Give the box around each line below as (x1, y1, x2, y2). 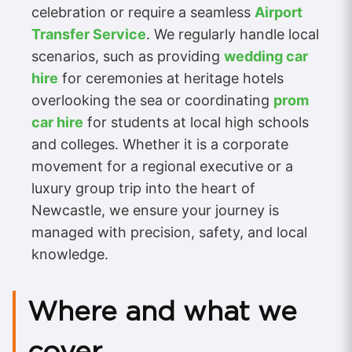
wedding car (224, 47, 308, 64)
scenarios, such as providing (31, 47, 224, 64)
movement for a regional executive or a (31, 157, 293, 174)
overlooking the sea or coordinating (31, 91, 273, 108)
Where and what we (27, 294, 297, 327)
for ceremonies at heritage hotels (58, 69, 284, 86)
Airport (255, 3, 302, 20)
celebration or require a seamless (31, 3, 255, 20)
